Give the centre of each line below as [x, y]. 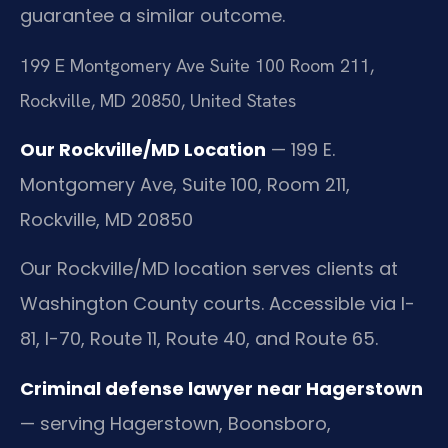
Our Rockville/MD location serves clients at [209, 269]
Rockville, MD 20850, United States [158, 100]
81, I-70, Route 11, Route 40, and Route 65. [199, 339]
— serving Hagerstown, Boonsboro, [175, 423]
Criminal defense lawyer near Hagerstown [221, 388]
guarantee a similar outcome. [152, 16]
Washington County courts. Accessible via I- [217, 304]
